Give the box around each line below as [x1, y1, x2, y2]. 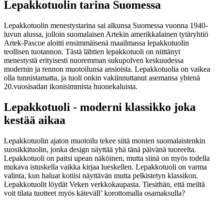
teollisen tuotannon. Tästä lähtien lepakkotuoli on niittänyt [4, 47, 180, 56]
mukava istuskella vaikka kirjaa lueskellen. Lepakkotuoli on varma [4, 162, 207, 171]
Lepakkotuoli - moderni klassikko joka [4, 101, 196, 114]
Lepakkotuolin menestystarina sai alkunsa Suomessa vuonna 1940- [4, 21, 208, 30]
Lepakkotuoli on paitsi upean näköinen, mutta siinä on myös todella [4, 154, 210, 162]
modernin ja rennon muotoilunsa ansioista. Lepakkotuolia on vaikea [4, 65, 210, 74]
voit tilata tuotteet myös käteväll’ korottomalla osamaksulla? [4, 188, 185, 197]
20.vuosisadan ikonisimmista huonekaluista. [4, 82, 138, 91]
